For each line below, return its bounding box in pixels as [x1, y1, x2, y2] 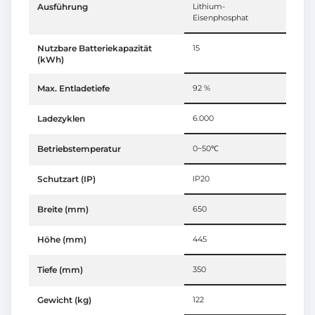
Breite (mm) [37, 204, 89, 215]
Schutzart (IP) [37, 174, 96, 185]
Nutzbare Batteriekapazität [37, 43, 152, 54]
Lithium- [193, 2, 225, 12]
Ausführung [37, 1, 88, 13]
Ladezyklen [37, 113, 85, 124]
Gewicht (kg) [37, 295, 91, 306]
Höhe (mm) [37, 234, 86, 245]
